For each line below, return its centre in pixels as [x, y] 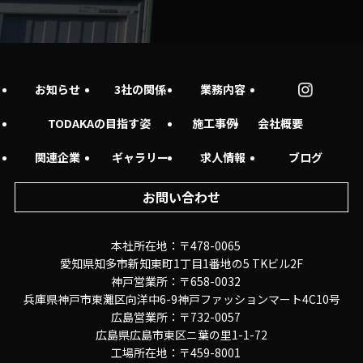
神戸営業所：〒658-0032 [181, 282]
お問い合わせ [181, 197]
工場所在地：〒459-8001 [181, 353]
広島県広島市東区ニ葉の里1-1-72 [181, 335]
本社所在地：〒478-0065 [181, 246]
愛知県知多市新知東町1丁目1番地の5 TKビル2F [181, 264]
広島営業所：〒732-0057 [181, 317]
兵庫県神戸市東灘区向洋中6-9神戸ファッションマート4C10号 [181, 299]
